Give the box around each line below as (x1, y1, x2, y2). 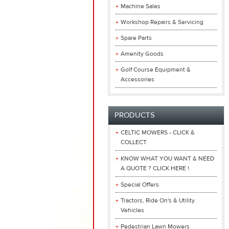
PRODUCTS (114, 110, 155, 120)
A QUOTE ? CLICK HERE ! (121, 164, 189, 173)
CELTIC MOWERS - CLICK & (121, 128, 195, 136)
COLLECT (121, 138, 147, 147)
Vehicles (121, 206, 144, 215)
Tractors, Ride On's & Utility (121, 196, 195, 204)
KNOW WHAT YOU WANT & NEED (121, 154, 214, 163)
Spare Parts (121, 34, 152, 42)
